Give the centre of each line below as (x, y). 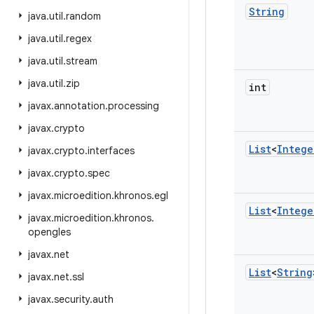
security (72, 299)
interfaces (111, 151)
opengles (49, 232)
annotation (80, 106)
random (83, 16)
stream (82, 61)
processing (134, 106)
